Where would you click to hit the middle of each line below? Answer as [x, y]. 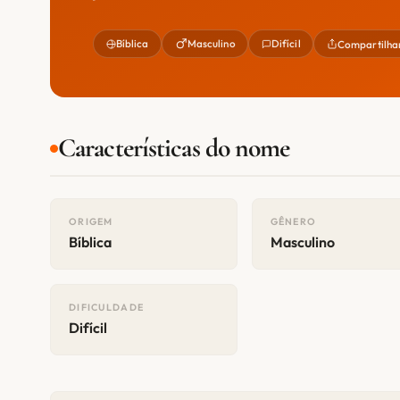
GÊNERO [293, 222]
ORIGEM [91, 222]
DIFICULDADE [107, 308]
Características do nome [174, 148]
